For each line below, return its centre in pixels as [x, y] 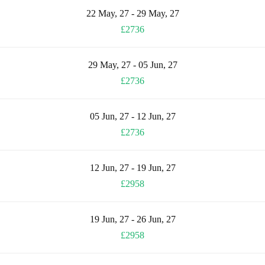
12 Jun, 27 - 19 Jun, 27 [132, 167]
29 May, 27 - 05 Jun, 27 [132, 64]
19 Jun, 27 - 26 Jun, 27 [132, 219]
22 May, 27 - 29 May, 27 [132, 13]
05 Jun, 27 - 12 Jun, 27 [132, 116]
